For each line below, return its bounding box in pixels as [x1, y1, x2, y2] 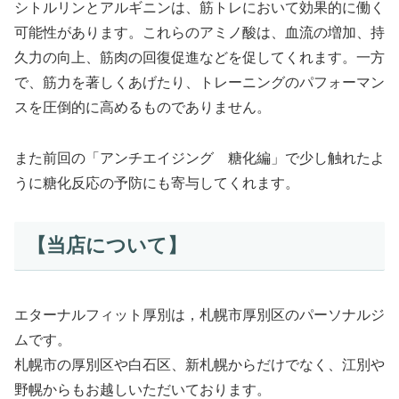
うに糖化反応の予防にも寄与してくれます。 [14, 175, 299, 191]
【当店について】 [26, 234, 187, 257]
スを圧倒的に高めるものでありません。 [14, 99, 271, 115]
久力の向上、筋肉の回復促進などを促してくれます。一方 [14, 49, 385, 65]
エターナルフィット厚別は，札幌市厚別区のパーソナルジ [14, 306, 385, 322]
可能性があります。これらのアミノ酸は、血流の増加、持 [14, 24, 385, 40]
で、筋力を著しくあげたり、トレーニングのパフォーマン [14, 74, 385, 90]
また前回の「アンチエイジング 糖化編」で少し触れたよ [14, 150, 385, 166]
